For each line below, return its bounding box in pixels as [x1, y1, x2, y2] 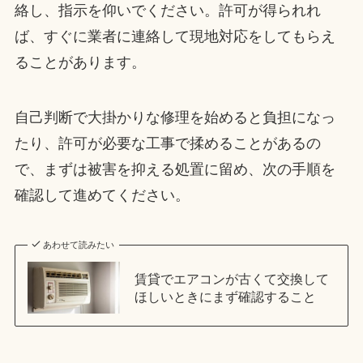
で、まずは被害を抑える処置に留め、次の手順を [14, 161, 335, 178]
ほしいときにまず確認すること [134, 288, 316, 304]
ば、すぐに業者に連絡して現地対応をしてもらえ [14, 28, 335, 45]
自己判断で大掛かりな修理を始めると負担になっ [14, 109, 335, 126]
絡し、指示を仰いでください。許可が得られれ [14, 2, 321, 19]
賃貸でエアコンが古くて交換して [134, 271, 329, 286]
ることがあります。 [14, 54, 146, 71]
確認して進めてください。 [14, 187, 190, 204]
